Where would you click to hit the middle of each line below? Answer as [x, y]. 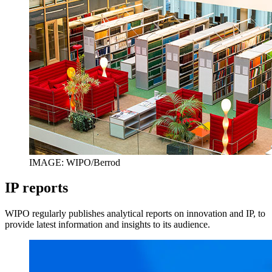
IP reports [36, 188]
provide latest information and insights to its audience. [107, 225]
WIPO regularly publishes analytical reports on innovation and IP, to [135, 214]
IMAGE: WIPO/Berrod [75, 162]
